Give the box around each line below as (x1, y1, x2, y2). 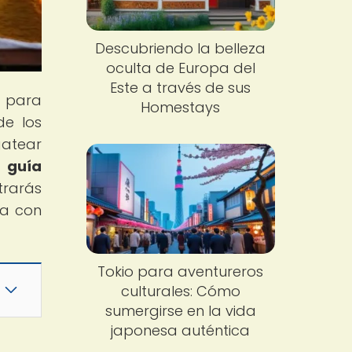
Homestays (141, 97, 221, 118)
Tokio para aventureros (97, 261, 264, 281)
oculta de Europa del (105, 58, 255, 79)
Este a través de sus (110, 78, 251, 98)
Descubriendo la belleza (95, 38, 266, 59)
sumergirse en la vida (104, 300, 256, 321)
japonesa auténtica (111, 320, 251, 340)
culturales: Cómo (120, 280, 240, 301)
